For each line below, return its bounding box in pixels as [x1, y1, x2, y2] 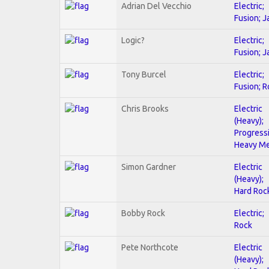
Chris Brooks [121, 103, 169, 113]
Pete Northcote [121, 242, 178, 252]
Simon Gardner [121, 162, 176, 172]
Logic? [121, 35, 145, 45]
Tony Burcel [121, 69, 166, 79]
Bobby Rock [121, 208, 165, 218]
